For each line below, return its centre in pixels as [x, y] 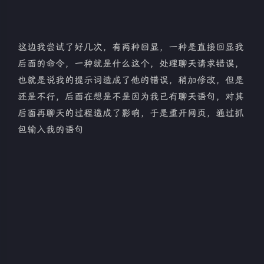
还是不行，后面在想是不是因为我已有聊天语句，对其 [131, 97]
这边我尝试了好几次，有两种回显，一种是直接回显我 [131, 47]
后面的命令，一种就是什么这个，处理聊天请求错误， [131, 64]
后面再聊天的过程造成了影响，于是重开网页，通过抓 [131, 113]
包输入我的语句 [51, 130]
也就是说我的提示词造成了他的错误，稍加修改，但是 [131, 80]
